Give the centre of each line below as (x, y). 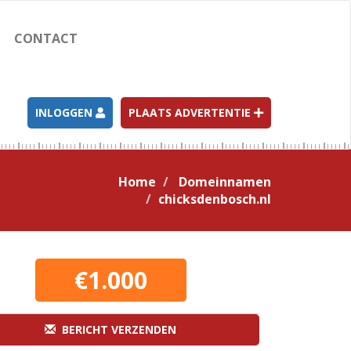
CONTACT (45, 38)
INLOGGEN (65, 112)
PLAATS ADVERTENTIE (191, 112)
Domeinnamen (225, 182)
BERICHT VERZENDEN (116, 329)
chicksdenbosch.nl (215, 199)
